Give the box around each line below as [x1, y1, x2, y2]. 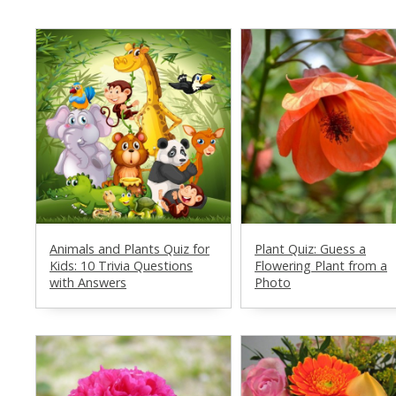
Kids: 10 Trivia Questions [49, 256, 193, 274]
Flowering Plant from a [255, 256, 387, 274]
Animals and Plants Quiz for [49, 240, 209, 257]
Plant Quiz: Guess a [255, 240, 366, 257]
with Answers [49, 273, 126, 291]
